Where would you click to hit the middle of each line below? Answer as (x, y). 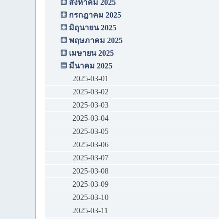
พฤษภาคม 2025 (96, 41)
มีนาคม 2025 (91, 66)
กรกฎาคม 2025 (95, 15)
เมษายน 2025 (91, 53)
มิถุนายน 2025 (93, 28)
